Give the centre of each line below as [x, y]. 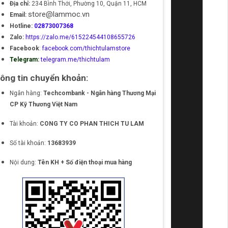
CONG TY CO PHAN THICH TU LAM [92, 124]
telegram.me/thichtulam [75, 60]
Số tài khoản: [28, 143]
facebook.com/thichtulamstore [86, 48]
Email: [19, 15]
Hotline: [22, 26]
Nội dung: [23, 162]
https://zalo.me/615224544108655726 [80, 37]
